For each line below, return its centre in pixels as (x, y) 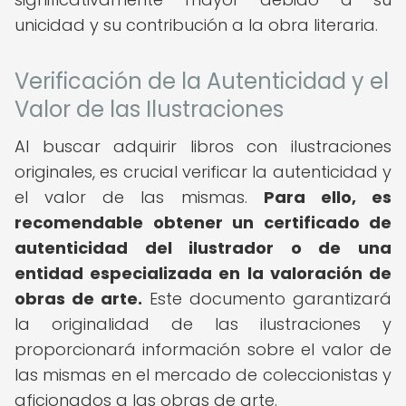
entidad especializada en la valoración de (203, 273)
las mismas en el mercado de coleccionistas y (203, 375)
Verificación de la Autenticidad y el (202, 81)
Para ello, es (328, 197)
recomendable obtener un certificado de (203, 222)
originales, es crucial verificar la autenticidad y (203, 172)
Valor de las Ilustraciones (149, 109)
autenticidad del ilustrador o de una (203, 248)
